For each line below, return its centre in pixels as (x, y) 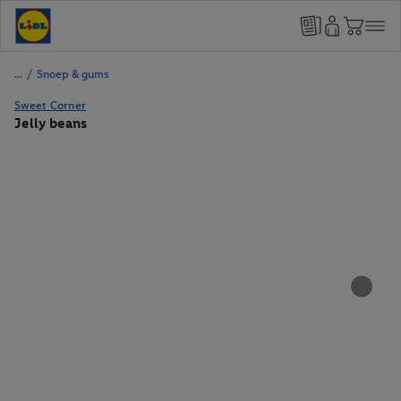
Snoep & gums (73, 74)
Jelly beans (51, 123)
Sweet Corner (50, 105)
